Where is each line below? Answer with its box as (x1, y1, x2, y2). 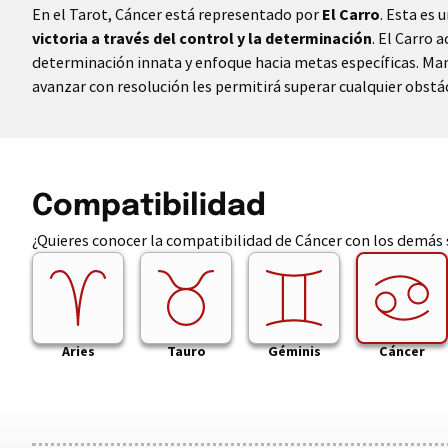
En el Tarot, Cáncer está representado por (32, 4, 322, 24)
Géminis (267, 342, 321, 360)
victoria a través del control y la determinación (32, 28, 372, 48)
